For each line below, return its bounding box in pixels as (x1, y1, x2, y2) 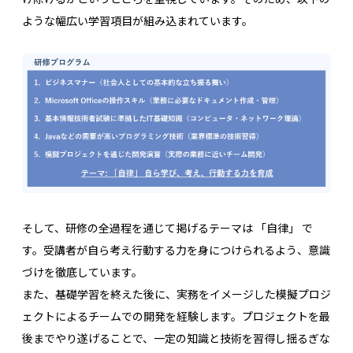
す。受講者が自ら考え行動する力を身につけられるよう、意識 (22, 241, 330, 258)
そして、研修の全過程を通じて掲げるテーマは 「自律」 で (22, 219, 313, 236)
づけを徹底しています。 (22, 263, 143, 280)
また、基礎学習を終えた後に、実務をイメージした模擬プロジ (22, 285, 331, 302)
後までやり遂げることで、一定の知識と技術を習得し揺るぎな (22, 329, 330, 346)
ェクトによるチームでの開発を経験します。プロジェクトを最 (22, 307, 330, 324)
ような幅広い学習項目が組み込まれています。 (22, 13, 253, 29)
